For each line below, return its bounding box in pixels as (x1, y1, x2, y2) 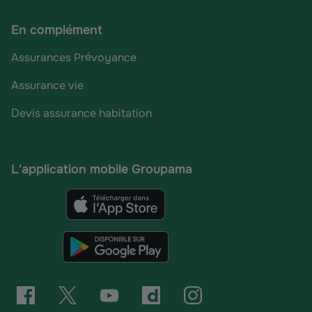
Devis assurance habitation (11, 106, 152, 120)
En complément (11, 22, 102, 38)
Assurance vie (11, 78, 84, 93)
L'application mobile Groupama (11, 162, 192, 177)
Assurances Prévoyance (11, 50, 136, 65)
